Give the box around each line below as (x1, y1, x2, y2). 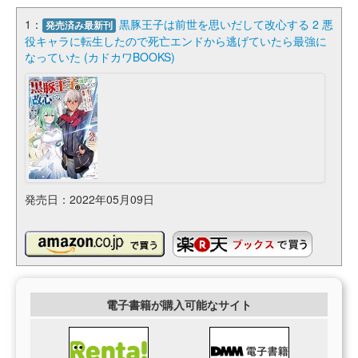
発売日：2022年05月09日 (25, 190, 154, 207)
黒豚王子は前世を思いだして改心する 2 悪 (119, 15, 333, 32)
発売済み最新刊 (46, 18, 113, 32)
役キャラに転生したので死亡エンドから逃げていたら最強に (25, 32, 327, 49)
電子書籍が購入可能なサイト (106, 296, 252, 312)
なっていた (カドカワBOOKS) (25, 48, 175, 65)
